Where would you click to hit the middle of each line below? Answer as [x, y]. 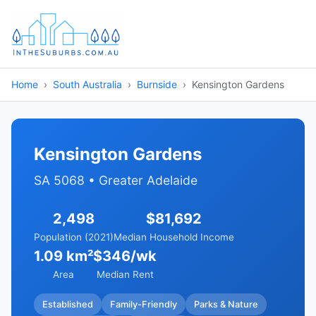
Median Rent [125, 274]
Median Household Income [174, 237]
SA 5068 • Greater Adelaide [116, 180]
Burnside [157, 84]
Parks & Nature [226, 304]
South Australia [87, 84]
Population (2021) [74, 237]
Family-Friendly [144, 304]
